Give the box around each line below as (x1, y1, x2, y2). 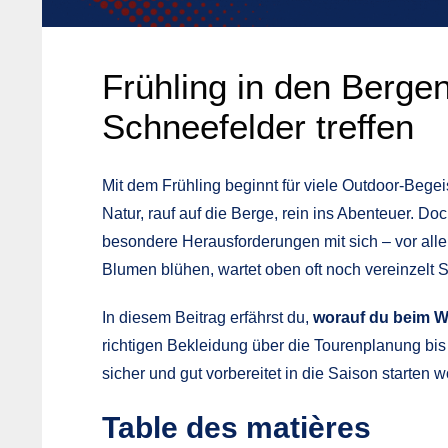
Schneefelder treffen (102, 106, 414, 146)
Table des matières (102, 410, 371, 444)
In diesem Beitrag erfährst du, (102, 308, 313, 326)
